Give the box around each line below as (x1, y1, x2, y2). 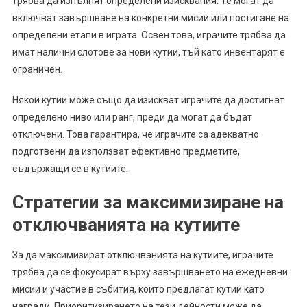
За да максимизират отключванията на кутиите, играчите (12, 249, 273, 261)
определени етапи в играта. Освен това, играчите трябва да (12, 29, 286, 41)
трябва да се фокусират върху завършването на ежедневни (12, 267, 288, 278)
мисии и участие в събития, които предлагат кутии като (12, 284, 265, 295)
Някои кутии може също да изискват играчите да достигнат (12, 95, 284, 106)
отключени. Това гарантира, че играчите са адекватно (12, 129, 259, 140)
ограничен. (12, 64, 62, 75)
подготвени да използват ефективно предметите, (12, 146, 240, 158)
